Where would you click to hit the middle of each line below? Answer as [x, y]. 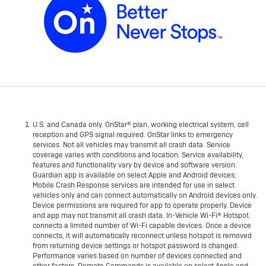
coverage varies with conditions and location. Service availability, [138, 155]
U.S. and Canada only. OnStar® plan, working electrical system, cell [141, 125]
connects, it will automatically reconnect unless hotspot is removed [142, 236]
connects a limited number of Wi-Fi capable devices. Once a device [142, 226]
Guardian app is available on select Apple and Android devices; [134, 175]
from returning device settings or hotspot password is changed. [136, 246]
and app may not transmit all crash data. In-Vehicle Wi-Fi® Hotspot [141, 216]
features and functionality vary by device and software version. [135, 165]
